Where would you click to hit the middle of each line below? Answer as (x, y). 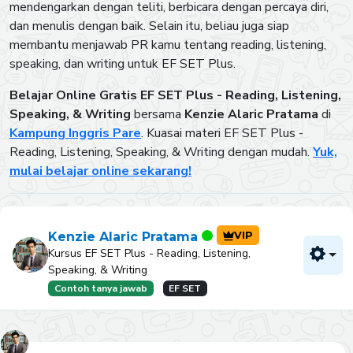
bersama (158, 114)
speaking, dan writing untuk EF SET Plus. (123, 64)
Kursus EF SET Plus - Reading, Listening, (149, 253)
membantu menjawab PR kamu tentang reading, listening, (168, 45)
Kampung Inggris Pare (75, 133)
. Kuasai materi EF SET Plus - (222, 133)
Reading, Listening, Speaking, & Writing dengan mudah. (161, 152)
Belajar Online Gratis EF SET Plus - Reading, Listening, (175, 95)
